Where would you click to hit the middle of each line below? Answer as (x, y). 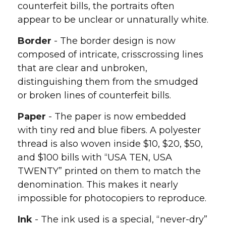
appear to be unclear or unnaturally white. (113, 20)
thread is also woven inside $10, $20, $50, (110, 144)
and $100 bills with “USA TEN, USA (95, 157)
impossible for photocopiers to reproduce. (112, 198)
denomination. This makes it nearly (98, 185)
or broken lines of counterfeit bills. (94, 95)
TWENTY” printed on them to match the (109, 171)
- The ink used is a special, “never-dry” (120, 219)
